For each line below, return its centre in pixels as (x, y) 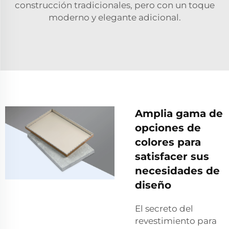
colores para (168, 142)
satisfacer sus (172, 156)
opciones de (168, 128)
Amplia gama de (179, 113)
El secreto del (164, 208)
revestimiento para (176, 221)
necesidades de (177, 170)
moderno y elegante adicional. (114, 17)
